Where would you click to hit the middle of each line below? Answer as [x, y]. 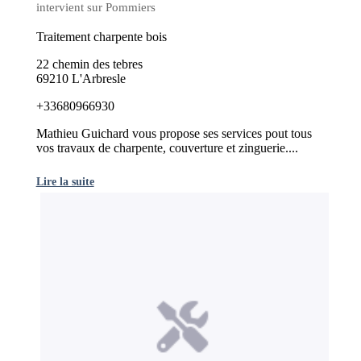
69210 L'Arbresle [81, 79]
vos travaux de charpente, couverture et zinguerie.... [167, 148]
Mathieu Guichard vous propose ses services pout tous [174, 134]
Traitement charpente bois [101, 37]
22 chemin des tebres [89, 64]
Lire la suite [65, 182]
